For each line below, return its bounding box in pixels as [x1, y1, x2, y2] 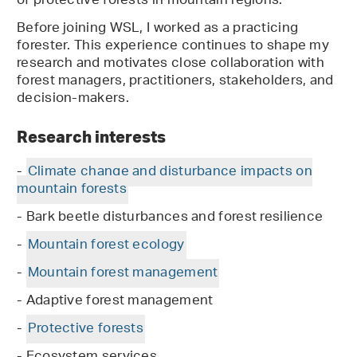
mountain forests [17, 175, 127, 205]
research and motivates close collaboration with [17, 49, 325, 79]
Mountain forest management [27, 259, 218, 288]
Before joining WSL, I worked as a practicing [17, 14, 299, 44]
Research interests [17, 126, 169, 147]
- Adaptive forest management [17, 287, 214, 316]
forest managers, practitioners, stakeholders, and [17, 67, 334, 96]
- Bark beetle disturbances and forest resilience [17, 203, 324, 233]
